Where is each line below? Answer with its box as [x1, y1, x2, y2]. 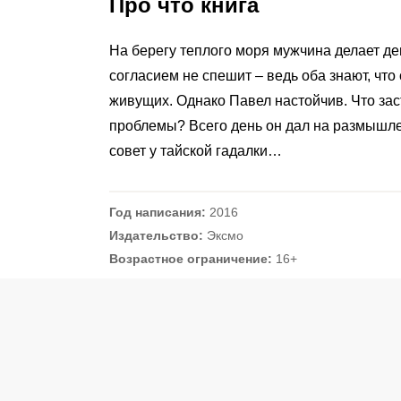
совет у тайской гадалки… [109, 143, 282, 159]
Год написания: [109, 205, 206, 220]
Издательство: [109, 228, 203, 243]
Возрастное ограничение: [109, 252, 272, 267]
